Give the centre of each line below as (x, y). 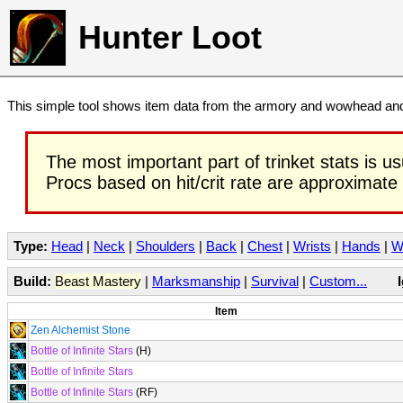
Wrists (312, 246)
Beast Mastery (98, 281)
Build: (32, 281)
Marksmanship (196, 281)
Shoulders (166, 246)
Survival (275, 281)
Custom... (338, 281)
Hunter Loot (170, 37)
